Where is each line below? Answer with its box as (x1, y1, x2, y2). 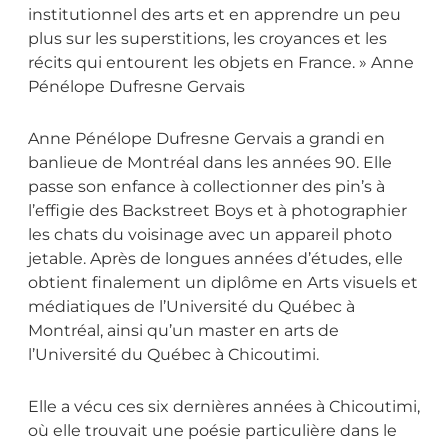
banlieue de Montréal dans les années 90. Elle (28, 153, 392, 173)
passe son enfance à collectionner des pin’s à (28, 177, 385, 197)
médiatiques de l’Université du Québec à (28, 297, 355, 317)
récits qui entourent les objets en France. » (28, 53, 371, 73)
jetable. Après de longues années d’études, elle (28, 249, 403, 269)
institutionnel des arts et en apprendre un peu (28, 5, 401, 25)
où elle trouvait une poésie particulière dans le (28, 421, 397, 441)
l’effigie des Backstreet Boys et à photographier (28, 201, 407, 221)
